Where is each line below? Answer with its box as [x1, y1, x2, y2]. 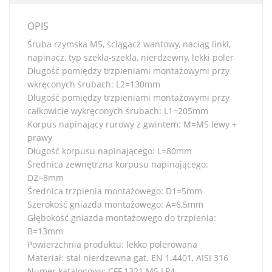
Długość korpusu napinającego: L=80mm [27, 145, 192, 157]
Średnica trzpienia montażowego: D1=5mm [27, 185, 202, 197]
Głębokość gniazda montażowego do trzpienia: [27, 212, 216, 224]
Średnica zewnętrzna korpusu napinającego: [27, 158, 208, 171]
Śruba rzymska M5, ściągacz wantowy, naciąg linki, [27, 38, 231, 50]
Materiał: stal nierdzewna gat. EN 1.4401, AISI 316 [27, 252, 228, 264]
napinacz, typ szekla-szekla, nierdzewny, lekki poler [27, 52, 234, 64]
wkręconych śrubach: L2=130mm [27, 78, 160, 90]
